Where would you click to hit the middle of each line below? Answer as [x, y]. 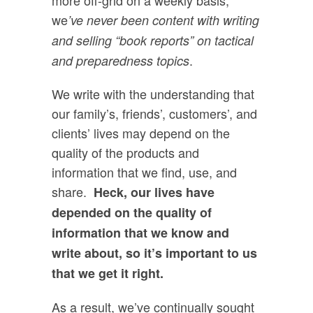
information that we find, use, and [144, 172]
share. [73, 192]
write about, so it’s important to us [154, 253]
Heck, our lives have [154, 192]
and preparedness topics [121, 60]
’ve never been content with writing [163, 20]
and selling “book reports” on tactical [153, 40]
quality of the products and [125, 153]
